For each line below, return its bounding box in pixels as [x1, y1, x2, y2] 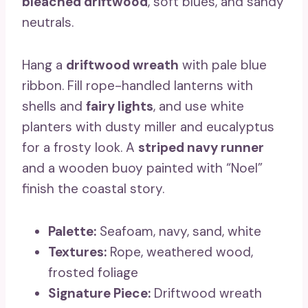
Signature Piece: [48, 285, 151, 302]
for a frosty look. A [22, 139, 138, 157]
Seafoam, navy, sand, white [96, 223, 261, 241]
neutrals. [22, 14, 74, 32]
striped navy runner [138, 139, 264, 157]
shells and [22, 98, 86, 115]
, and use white [153, 98, 244, 115]
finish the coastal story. [22, 180, 164, 198]
